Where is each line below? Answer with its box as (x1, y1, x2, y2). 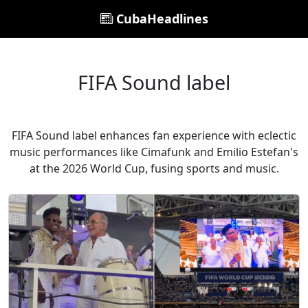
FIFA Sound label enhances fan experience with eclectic (12, 128, 296, 143)
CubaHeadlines (112, 10, 208, 27)
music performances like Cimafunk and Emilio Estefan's (10, 144, 298, 159)
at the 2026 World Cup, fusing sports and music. (29, 161, 279, 176)
